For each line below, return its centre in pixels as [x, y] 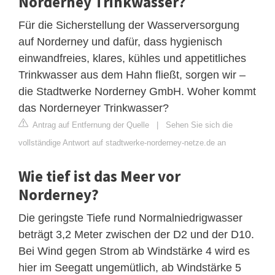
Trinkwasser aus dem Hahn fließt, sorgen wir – [132, 75]
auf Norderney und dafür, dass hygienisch [120, 41]
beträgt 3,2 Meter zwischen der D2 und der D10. [136, 234]
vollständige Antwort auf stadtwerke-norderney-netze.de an [122, 142]
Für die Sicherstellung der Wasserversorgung [129, 25]
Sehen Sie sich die [199, 125]
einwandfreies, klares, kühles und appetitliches [132, 58]
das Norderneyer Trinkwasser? [94, 108]
